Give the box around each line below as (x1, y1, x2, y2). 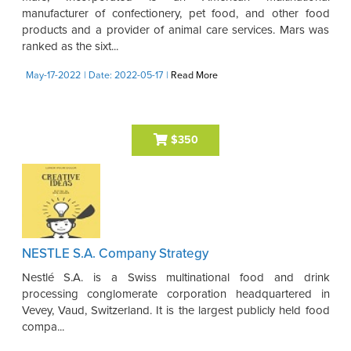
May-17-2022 (25, 69, 81, 81)
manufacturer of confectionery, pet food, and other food (21, 5, 330, 20)
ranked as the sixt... (21, 38, 118, 53)
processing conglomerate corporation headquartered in (21, 286, 330, 301)
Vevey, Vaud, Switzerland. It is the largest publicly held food (21, 302, 330, 317)
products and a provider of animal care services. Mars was (21, 22, 330, 37)
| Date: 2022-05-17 (83, 69, 163, 81)
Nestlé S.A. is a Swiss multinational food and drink (21, 270, 330, 284)
